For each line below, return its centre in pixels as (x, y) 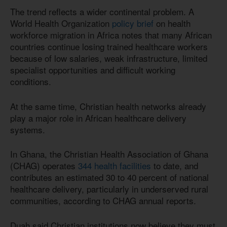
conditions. (31, 82)
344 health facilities (115, 166)
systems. (28, 129)
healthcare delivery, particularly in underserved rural (109, 189)
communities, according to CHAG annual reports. (103, 201)
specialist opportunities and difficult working (93, 70)
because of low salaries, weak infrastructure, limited (109, 58)
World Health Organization (61, 23)
